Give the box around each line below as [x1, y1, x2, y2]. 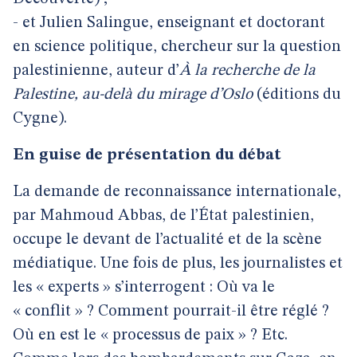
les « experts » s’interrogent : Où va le [13, 280, 275, 296]
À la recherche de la [179, 63, 316, 79]
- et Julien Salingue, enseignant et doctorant [13, 15, 325, 31]
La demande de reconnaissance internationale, [13, 184, 341, 200]
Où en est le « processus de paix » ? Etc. [13, 328, 288, 343]
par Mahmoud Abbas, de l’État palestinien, [13, 208, 314, 224]
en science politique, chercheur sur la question [13, 39, 341, 55]
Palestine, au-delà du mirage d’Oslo [13, 87, 253, 103]
